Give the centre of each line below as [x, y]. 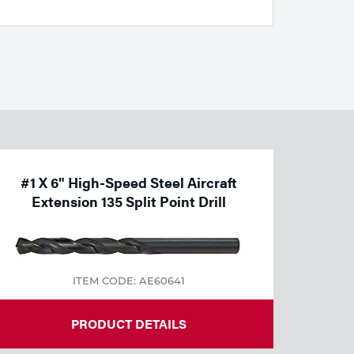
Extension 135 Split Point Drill [128, 201]
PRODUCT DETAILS [128, 324]
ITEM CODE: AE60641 [128, 281]
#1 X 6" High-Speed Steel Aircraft [128, 182]
